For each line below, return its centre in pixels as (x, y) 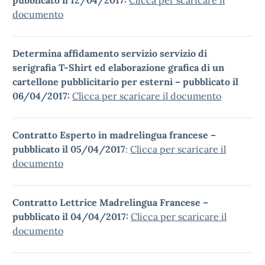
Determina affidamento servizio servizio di (110, 53)
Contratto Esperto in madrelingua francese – (114, 135)
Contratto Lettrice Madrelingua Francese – (110, 202)
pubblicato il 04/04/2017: (72, 216)
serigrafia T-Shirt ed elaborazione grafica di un (118, 67)
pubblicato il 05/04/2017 (69, 149)
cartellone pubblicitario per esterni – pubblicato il (125, 82)
